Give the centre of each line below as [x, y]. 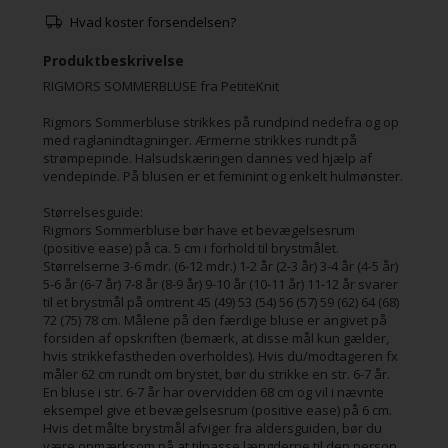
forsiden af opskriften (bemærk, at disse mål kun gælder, [215, 338]
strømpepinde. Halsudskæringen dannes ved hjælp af [207, 158]
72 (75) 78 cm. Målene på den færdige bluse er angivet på [214, 320]
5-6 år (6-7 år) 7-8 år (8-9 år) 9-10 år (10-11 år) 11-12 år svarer [220, 284]
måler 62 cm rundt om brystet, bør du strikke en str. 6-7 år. [216, 374]
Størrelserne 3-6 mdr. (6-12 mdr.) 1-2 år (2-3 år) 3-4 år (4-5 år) [220, 266]
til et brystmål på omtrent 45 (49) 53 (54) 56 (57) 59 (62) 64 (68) [220, 302]
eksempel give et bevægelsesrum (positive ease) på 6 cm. [217, 410]
